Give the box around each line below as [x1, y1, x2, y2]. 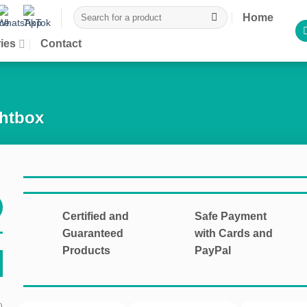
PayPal [194, 245, 231, 256]
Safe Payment [194, 210, 267, 222]
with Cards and [194, 228, 273, 239]
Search [73, 6, 101, 16]
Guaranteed [62, 228, 124, 239]
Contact [40, 38, 82, 49]
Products [62, 245, 111, 256]
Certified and [62, 210, 130, 222]
